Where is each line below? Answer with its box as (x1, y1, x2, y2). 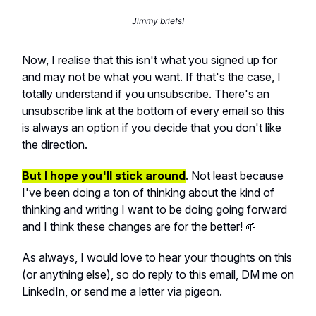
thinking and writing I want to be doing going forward (22, 202, 287, 217)
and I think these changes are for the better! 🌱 (22, 219, 257, 233)
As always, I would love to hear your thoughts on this (22, 250, 292, 265)
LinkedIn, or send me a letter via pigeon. (22, 284, 225, 298)
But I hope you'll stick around (22, 168, 186, 183)
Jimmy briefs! (132, 15, 184, 26)
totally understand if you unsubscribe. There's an (22, 86, 269, 101)
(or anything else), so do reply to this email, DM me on (22, 267, 294, 281)
